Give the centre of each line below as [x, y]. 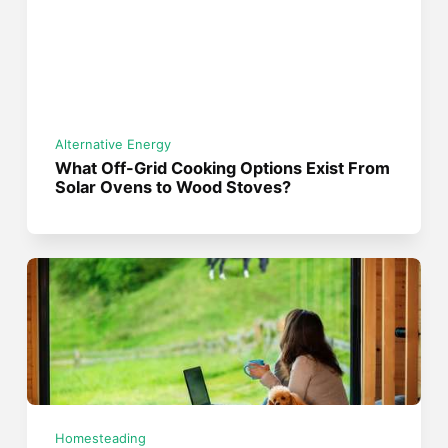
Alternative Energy [113, 144]
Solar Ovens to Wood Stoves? [173, 186]
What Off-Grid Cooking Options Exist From [223, 167]
